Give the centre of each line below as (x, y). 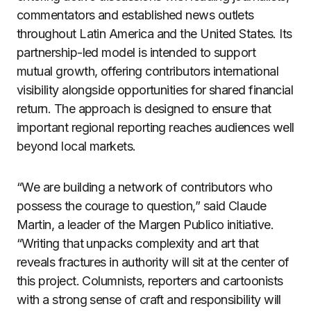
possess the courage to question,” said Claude (142, 206)
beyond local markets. (76, 146)
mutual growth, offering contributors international (148, 71)
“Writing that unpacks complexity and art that (138, 243)
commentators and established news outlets (135, 15)
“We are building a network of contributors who (145, 187)
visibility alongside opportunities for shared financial (155, 90)
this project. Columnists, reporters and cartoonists (150, 281)
